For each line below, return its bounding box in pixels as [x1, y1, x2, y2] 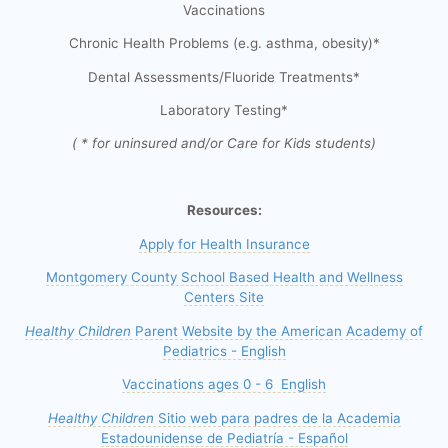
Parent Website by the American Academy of [131, 322, 423, 339]
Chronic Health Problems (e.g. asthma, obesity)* [68, 35, 380, 52]
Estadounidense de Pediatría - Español [100, 429, 348, 446]
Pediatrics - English [162, 342, 286, 359]
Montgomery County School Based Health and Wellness [45, 269, 403, 286]
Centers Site [184, 289, 264, 306]
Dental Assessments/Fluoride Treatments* [88, 68, 360, 85]
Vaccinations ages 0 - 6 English [122, 376, 326, 393]
